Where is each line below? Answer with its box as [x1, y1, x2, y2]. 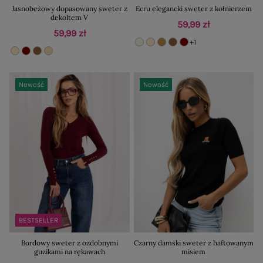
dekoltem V [50, 13, 89, 22]
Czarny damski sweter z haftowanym [133, 238, 254, 247]
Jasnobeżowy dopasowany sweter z [11, 4, 127, 14]
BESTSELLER [19, 215, 58, 224]
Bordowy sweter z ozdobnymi [21, 238, 118, 247]
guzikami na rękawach [33, 247, 105, 256]
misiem [181, 247, 206, 256]
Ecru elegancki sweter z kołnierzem [135, 4, 252, 14]
